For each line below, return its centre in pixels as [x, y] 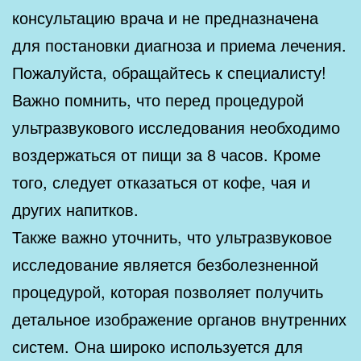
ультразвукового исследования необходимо [176, 127]
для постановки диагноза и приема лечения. [179, 44]
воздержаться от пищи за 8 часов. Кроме [166, 154]
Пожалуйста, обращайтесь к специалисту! [169, 72]
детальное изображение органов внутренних [179, 318]
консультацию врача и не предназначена [165, 17]
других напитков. [75, 209]
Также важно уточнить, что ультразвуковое [172, 236]
